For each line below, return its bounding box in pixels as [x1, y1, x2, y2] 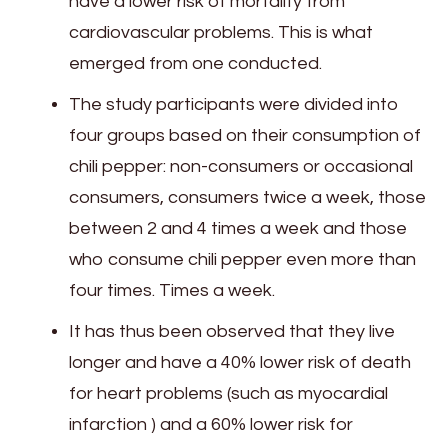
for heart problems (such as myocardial [69, 384, 388, 404]
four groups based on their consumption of [69, 126, 421, 146]
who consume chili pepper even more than [69, 250, 416, 270]
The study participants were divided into [69, 95, 399, 115]
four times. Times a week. [69, 281, 275, 301]
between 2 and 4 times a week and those [69, 219, 407, 239]
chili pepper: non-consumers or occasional [69, 157, 413, 177]
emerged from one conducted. [69, 54, 322, 74]
